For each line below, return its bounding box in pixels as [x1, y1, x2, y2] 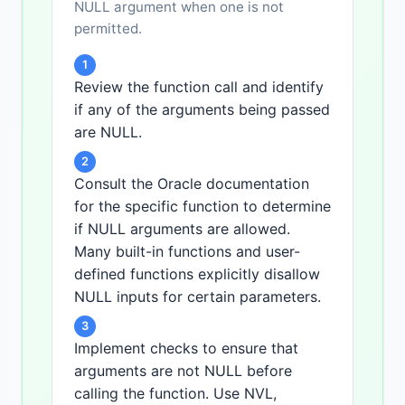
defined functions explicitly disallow [74, 265, 320, 284]
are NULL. [74, 123, 142, 142]
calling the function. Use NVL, [74, 384, 277, 403]
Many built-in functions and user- [74, 242, 300, 261]
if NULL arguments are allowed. [74, 220, 290, 239]
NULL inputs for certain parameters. [74, 287, 321, 306]
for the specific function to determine [74, 197, 331, 216]
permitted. [74, 20, 142, 38]
